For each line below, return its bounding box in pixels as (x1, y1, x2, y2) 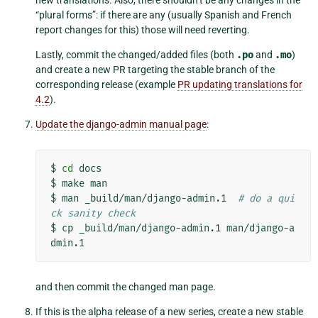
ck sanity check (50, 207, 136, 220)
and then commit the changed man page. (35, 281, 216, 293)
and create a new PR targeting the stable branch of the (35, 64, 275, 76)
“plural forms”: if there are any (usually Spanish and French (35, 9, 292, 21)
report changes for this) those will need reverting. (35, 24, 250, 36)
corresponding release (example (35, 79, 177, 91)
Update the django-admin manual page (35, 119, 207, 131)
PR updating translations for (177, 79, 302, 91)
